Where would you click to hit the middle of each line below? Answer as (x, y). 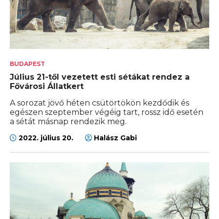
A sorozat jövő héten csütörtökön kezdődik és (99, 103)
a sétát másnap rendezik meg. (68, 122)
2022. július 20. (46, 138)
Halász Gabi (114, 138)
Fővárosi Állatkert (47, 87)
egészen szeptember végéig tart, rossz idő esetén (107, 112)
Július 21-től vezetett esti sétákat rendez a (100, 77)
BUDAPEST (27, 64)
